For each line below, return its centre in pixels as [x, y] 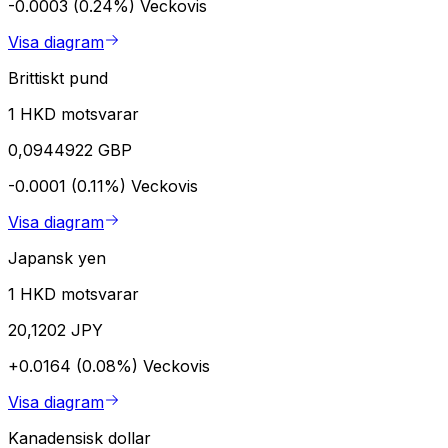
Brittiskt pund [58, 78]
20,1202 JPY [55, 330]
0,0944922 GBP [70, 150]
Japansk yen [57, 258]
